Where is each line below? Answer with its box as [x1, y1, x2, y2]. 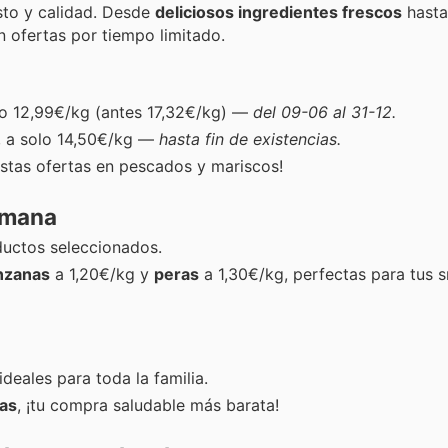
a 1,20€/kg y [50, 264, 154, 284]
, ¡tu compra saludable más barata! [17, 395, 279, 416]
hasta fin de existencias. [159, 128, 341, 149]
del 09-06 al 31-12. [253, 101, 396, 122]
